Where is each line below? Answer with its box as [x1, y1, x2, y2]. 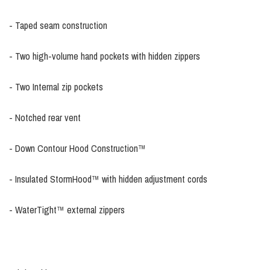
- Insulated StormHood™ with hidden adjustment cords [9, 172, 207, 186]
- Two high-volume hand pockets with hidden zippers [9, 49, 200, 63]
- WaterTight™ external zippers [9, 203, 127, 217]
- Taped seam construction [9, 19, 107, 33]
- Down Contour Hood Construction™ [9, 142, 146, 155]
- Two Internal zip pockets [9, 80, 103, 94]
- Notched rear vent [9, 111, 81, 125]
